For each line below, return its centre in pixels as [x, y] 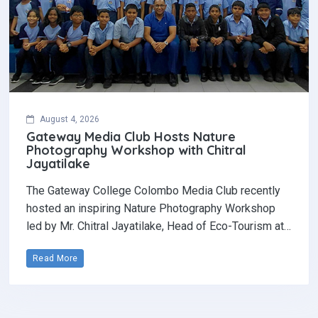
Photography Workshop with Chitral [136, 150]
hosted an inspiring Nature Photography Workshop [151, 208]
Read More [55, 258]
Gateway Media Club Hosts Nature [131, 136]
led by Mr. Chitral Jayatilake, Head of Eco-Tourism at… [159, 226]
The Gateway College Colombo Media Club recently [153, 190]
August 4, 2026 [70, 119]
